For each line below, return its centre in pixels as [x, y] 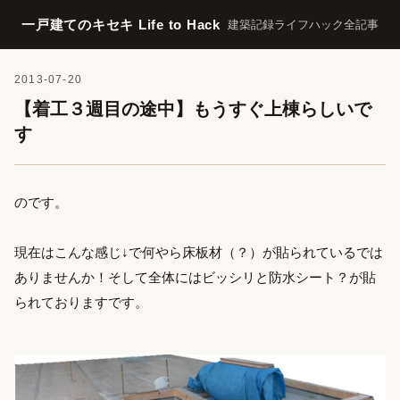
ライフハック [309, 25]
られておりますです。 [81, 302]
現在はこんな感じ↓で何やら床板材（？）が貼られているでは [199, 252]
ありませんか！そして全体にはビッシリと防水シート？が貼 [195, 277]
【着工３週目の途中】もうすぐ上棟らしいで [193, 109]
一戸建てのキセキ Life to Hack [121, 25]
